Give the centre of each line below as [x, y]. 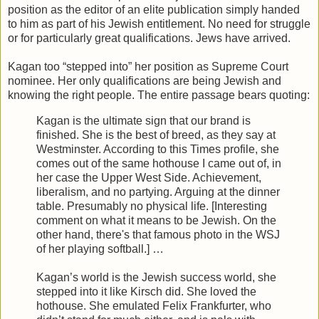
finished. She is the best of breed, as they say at [156, 135]
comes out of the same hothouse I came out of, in [159, 163]
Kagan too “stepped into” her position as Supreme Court [148, 66]
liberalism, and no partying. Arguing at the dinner [158, 192]
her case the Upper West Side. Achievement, [149, 177]
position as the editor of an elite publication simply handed [154, 9]
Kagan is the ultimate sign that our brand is [143, 120]
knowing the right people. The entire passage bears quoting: [159, 95]
